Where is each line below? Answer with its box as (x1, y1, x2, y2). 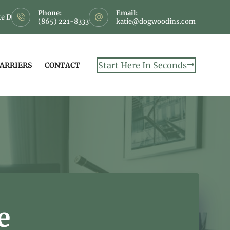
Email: (116, 8, 138, 17)
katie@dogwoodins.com (116, 16, 196, 26)
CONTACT (45, 61, 81, 70)
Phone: (38, 8, 62, 17)
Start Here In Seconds (98, 60, 187, 70)
